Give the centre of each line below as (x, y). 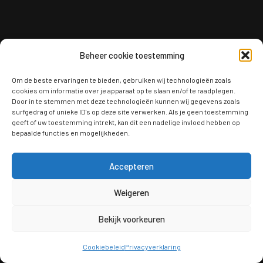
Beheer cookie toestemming (131, 55)
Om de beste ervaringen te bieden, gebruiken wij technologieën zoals (122, 80)
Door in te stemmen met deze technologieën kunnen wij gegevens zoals (126, 101)
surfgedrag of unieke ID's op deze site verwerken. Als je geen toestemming (130, 112)
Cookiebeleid (104, 247)
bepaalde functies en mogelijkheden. (71, 133)
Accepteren (131, 166)
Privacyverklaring (153, 247)
